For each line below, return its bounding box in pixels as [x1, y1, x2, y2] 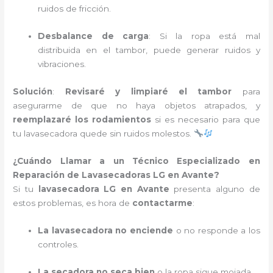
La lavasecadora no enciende [38, 225, 173, 235]
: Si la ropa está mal [149, 31, 260, 41]
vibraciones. [38, 59, 87, 69]
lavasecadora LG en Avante [38, 183, 169, 194]
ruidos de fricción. [38, 4, 112, 14]
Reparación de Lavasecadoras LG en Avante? [13, 169, 220, 180]
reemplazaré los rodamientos [13, 114, 152, 124]
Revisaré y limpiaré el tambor [65, 86, 232, 96]
